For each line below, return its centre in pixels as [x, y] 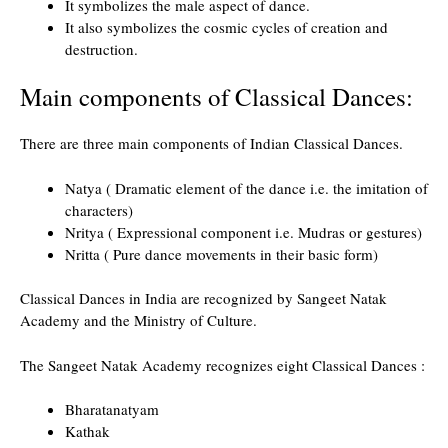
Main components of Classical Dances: [216, 96]
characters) [99, 209]
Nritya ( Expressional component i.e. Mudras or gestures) [246, 231]
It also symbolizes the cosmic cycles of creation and [226, 26]
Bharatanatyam [112, 409]
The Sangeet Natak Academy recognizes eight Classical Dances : [222, 364]
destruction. [101, 48]
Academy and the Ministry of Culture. [138, 320]
